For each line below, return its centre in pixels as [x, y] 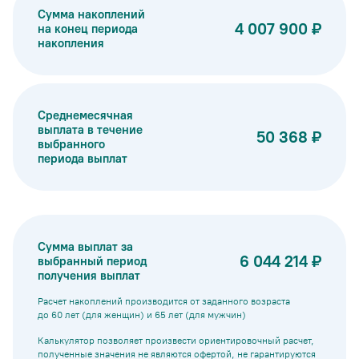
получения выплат [89, 276]
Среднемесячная [85, 115]
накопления [71, 43]
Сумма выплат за [85, 247]
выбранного [71, 144]
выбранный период [92, 261]
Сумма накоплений [91, 14]
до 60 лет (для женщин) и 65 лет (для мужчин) [142, 315]
